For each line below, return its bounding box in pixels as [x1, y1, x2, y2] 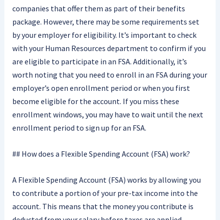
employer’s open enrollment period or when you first [12, 83, 190, 93]
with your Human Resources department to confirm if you [12, 43, 206, 54]
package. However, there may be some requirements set [12, 17, 199, 27]
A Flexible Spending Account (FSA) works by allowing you [12, 174, 201, 185]
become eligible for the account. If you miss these [12, 96, 179, 107]
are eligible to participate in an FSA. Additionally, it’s [12, 56, 187, 67]
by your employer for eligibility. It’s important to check [12, 30, 196, 40]
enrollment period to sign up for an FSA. [12, 123, 146, 133]
